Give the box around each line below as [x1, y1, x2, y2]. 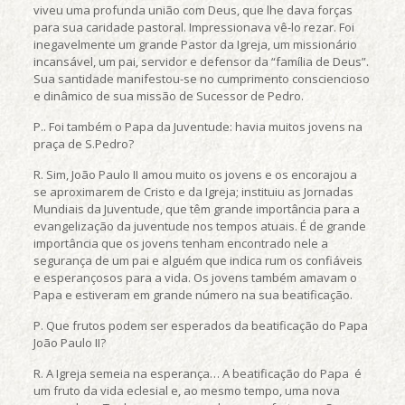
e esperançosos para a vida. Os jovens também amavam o [33, 269, 357, 286]
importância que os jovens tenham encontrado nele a [33, 235, 328, 251]
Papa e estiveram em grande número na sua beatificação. [33, 287, 353, 303]
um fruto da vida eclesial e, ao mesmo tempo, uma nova [33, 382, 340, 399]
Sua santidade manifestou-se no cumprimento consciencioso [33, 71, 370, 87]
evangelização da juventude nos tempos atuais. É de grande [33, 218, 366, 234]
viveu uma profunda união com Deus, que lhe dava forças [33, 2, 353, 18]
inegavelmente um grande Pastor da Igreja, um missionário [33, 36, 357, 52]
